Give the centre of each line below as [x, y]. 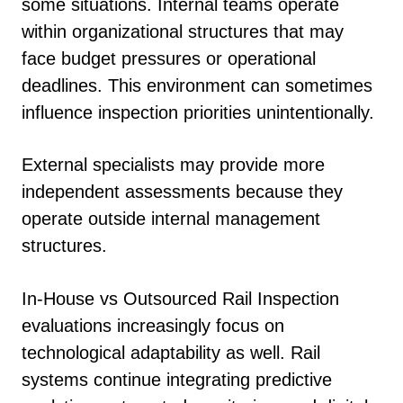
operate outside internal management [171, 219]
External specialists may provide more [173, 165]
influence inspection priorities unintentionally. [198, 112]
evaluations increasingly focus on [153, 325]
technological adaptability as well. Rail [171, 352]
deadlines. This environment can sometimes [197, 85]
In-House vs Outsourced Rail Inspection [180, 298]
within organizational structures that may [183, 31]
